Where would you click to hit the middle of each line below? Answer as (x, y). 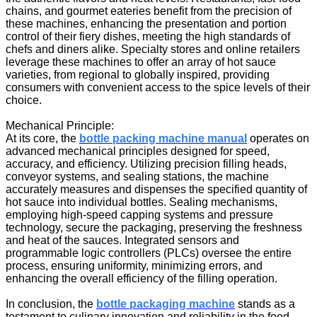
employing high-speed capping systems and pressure (139, 214)
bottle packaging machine (166, 304)
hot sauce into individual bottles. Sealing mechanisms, (142, 202)
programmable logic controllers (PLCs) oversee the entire (149, 253)
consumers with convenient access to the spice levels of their (158, 87)
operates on (278, 138)
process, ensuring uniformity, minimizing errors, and (134, 265)
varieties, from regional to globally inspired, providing (138, 74)
